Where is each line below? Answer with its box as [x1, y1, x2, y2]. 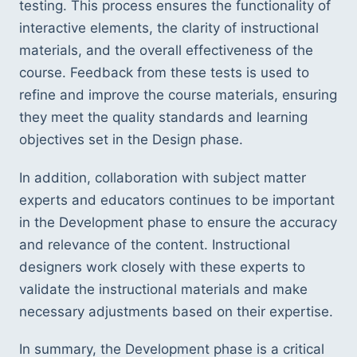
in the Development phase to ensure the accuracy [19, 214, 337, 230]
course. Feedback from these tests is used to [19, 65, 309, 80]
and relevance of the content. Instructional [19, 236, 290, 253]
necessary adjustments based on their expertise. [19, 303, 333, 320]
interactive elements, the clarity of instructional [19, 20, 319, 36]
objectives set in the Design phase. [19, 131, 243, 147]
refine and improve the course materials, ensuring [19, 87, 337, 103]
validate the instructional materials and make [19, 280, 308, 297]
